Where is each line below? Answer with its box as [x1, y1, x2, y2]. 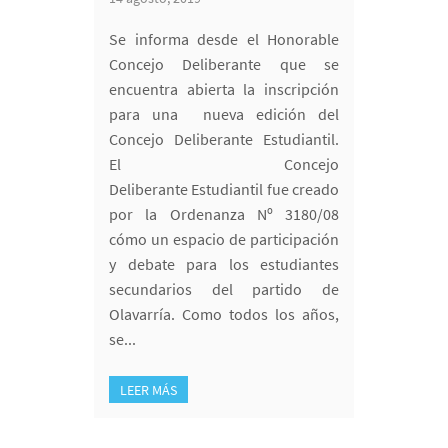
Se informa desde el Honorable [109, 28, 339, 49]
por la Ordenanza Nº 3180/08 [109, 203, 339, 224]
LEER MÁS [120, 380, 177, 399]
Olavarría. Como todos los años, [109, 303, 339, 324]
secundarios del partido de [109, 278, 339, 299]
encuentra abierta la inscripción [109, 78, 339, 99]
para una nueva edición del [109, 103, 339, 124]
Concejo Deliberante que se [109, 53, 339, 74]
